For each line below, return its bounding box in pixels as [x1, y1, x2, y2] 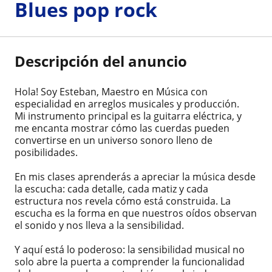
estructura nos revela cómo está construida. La [15, 194, 231, 208]
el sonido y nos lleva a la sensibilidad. [15, 219, 184, 233]
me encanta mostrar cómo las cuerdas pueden [15, 121, 229, 135]
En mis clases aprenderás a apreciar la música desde [15, 170, 256, 184]
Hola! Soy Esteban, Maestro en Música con [15, 85, 208, 99]
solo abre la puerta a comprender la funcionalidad [15, 255, 245, 269]
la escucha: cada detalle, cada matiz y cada [15, 182, 208, 196]
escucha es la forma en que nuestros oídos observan [15, 206, 257, 220]
